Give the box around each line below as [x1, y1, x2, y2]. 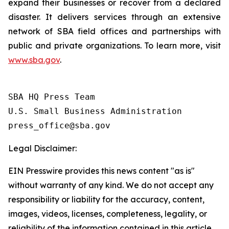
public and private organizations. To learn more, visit [8, 40, 221, 51]
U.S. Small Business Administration [8, 106, 182, 116]
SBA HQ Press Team [8, 92, 95, 102]
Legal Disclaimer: [8, 143, 77, 153]
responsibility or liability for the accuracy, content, [8, 194, 204, 204]
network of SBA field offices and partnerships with [8, 26, 221, 36]
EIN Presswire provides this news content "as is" [8, 166, 195, 176]
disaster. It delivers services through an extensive [8, 12, 221, 22]
